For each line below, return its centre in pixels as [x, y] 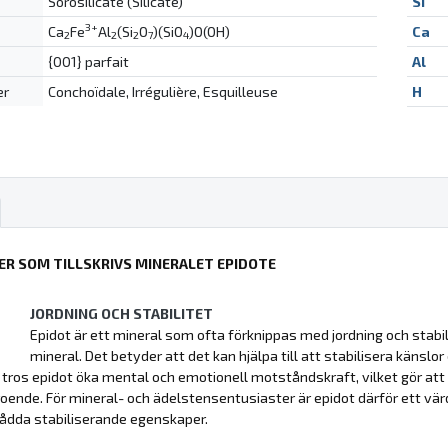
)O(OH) [209, 31]
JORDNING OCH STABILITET [121, 314]
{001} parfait [88, 61]
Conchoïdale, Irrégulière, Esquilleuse [162, 91]
